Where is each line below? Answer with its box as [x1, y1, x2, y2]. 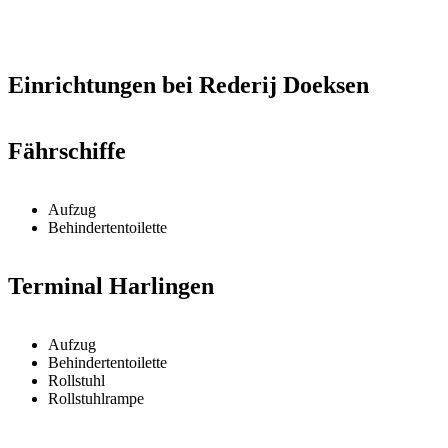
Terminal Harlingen [8, 272, 214, 299]
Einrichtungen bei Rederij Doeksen [8, 72, 369, 99]
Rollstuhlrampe [48, 389, 144, 407]
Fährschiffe [8, 138, 126, 165]
